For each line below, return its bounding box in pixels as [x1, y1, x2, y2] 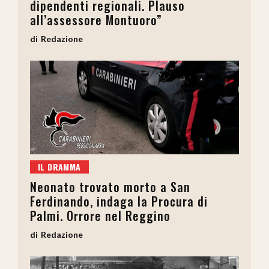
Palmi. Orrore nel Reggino [30, 207, 171, 225]
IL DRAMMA [38, 160, 81, 174]
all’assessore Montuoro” [30, 10, 162, 29]
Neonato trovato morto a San [30, 178, 190, 196]
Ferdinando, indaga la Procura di [30, 192, 208, 211]
